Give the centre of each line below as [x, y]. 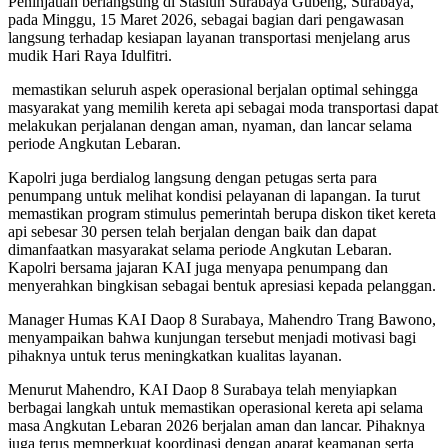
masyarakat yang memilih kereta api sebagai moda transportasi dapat [223, 107]
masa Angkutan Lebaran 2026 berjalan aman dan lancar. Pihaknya [216, 425]
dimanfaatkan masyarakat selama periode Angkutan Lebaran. [200, 249]
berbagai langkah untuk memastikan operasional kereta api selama [215, 407]
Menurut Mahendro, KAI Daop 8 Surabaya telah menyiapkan [202, 389]
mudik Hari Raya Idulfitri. [90, 55]
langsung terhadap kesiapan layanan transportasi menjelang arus [209, 37]
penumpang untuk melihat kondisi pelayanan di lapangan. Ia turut [214, 195]
